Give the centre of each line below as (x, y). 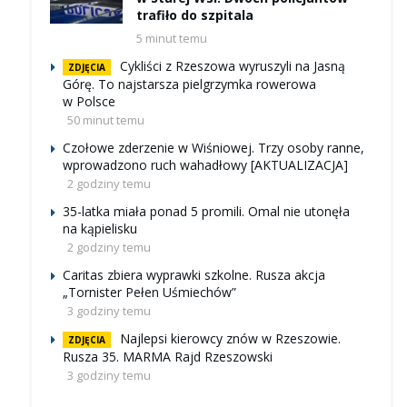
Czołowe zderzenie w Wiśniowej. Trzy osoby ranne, (213, 148)
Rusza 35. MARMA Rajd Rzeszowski (168, 357)
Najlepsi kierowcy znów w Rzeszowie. (230, 339)
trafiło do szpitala (195, 15)
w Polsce (89, 102)
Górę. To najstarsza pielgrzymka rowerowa (189, 84)
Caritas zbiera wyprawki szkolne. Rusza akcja (194, 275)
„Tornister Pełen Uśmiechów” (149, 293)
